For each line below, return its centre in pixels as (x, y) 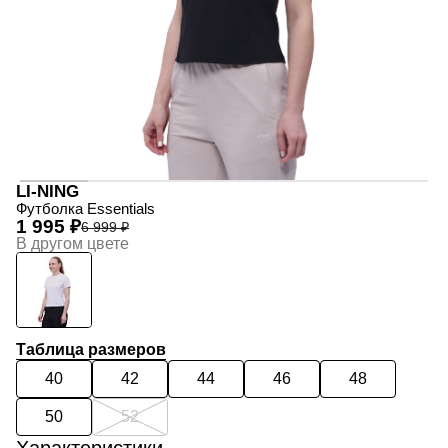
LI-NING (47, 191)
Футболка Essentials (85, 208)
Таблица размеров (91, 350)
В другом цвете (72, 243)
